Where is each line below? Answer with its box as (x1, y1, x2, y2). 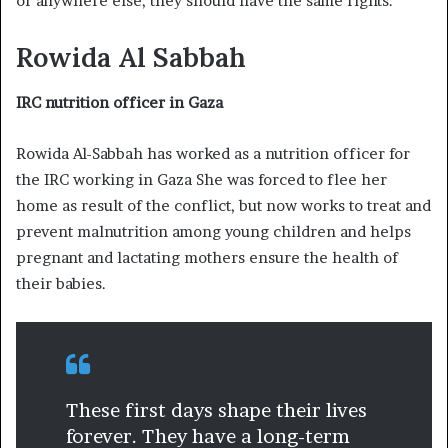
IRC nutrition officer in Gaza (16, 92, 223, 112)
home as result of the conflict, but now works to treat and (16, 195, 431, 215)
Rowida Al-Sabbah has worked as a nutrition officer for (16, 143, 410, 163)
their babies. (16, 273, 110, 293)
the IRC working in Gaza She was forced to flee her (16, 169, 387, 189)
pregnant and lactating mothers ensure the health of (16, 247, 398, 267)
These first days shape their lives (66, 398, 367, 422)
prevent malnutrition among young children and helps (16, 221, 411, 241)
